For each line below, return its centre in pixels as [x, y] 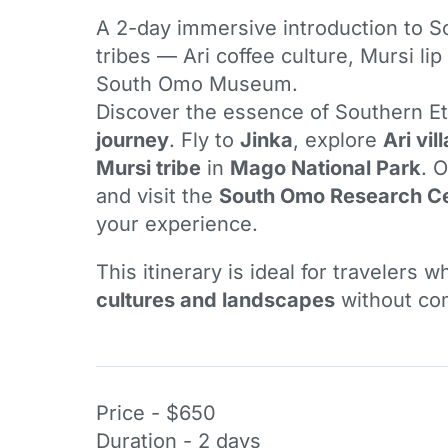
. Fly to [204, 139]
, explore [338, 139]
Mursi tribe [148, 167]
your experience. [177, 223]
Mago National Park [325, 167]
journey [132, 139]
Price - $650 [156, 413]
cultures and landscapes [215, 299]
